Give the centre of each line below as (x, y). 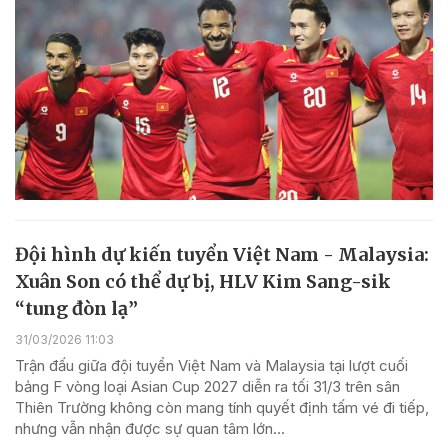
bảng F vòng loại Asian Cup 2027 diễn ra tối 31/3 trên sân (207, 387)
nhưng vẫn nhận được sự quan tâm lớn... (150, 429)
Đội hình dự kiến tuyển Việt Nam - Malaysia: (222, 255)
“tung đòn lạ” (76, 309)
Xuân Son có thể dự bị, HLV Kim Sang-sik (203, 282)
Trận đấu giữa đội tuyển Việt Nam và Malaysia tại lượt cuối (211, 366)
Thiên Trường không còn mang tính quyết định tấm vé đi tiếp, (222, 408)
